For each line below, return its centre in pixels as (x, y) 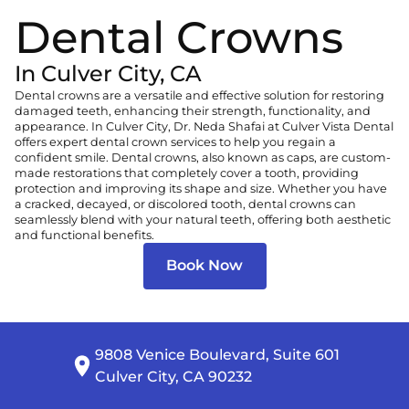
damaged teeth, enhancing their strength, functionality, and (193, 110)
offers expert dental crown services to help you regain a (175, 142)
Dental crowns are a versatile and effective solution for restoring (199, 95)
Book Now (204, 266)
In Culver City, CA (108, 73)
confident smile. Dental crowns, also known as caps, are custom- (203, 157)
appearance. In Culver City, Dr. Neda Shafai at (148, 126)
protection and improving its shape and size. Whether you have (201, 188)
